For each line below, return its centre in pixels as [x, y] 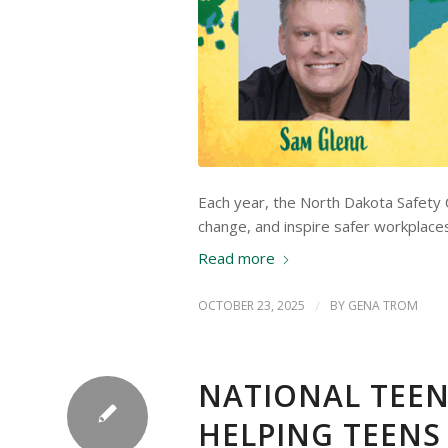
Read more [236, 257]
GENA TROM [383, 306]
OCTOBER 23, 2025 [251, 306]
